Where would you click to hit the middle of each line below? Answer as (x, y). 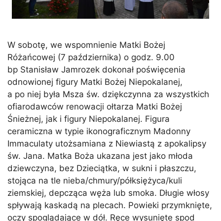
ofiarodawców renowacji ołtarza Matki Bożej (95, 106)
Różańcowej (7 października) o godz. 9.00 (91, 57)
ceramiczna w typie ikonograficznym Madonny (99, 131)
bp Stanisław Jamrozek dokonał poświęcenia (96, 69)
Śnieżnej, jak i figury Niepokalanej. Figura (89, 119)
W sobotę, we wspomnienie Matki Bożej (86, 45)
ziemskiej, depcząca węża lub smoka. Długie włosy (108, 193)
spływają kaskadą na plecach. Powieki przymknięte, (110, 205)
